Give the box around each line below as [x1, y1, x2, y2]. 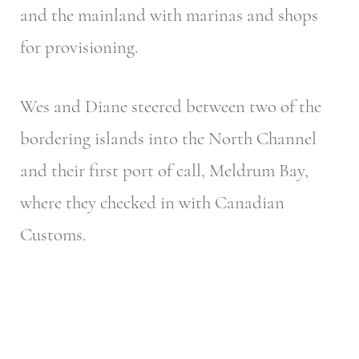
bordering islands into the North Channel [20, 127, 317, 151]
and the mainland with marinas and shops [20, 3, 318, 26]
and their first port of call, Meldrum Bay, [20, 159, 309, 183]
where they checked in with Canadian [20, 192, 284, 215]
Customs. [20, 224, 86, 247]
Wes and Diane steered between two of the [20, 95, 321, 119]
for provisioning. [20, 35, 138, 58]
